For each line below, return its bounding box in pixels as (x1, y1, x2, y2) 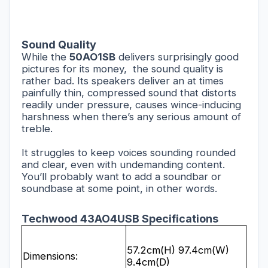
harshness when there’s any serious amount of (22, 110, 241, 123)
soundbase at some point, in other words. (22, 182, 217, 194)
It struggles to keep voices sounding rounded (22, 146, 236, 159)
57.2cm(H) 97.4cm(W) (127, 243, 229, 256)
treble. (22, 122, 56, 135)
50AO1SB (69, 50, 115, 63)
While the (22, 50, 69, 63)
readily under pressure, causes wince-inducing (22, 98, 241, 111)
